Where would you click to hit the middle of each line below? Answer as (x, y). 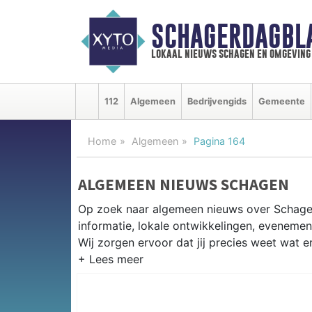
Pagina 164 (219, 141)
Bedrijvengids (217, 101)
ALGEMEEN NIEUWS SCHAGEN (184, 184)
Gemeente (282, 101)
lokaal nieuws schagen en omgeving (231, 54)
